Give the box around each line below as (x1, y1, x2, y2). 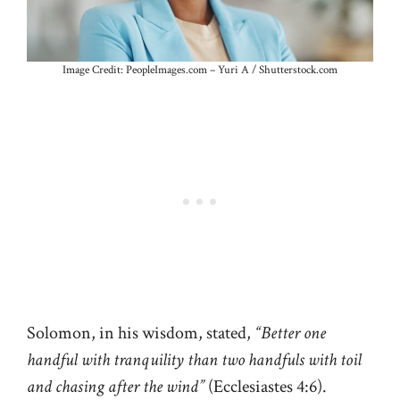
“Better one (254, 321, 326, 345)
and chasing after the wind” (27, 374, 204, 398)
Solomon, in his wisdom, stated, (27, 321, 254, 345)
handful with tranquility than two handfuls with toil (27, 347, 362, 371)
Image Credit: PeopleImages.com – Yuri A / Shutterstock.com (62, 62, 337, 78)
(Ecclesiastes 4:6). (204, 374, 330, 398)
